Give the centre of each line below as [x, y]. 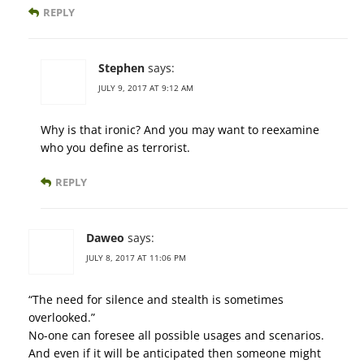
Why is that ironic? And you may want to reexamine [180, 130]
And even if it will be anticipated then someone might [175, 353]
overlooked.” [62, 318]
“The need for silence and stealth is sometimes [156, 300]
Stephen [121, 68]
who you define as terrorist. [115, 148]
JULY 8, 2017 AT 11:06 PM [136, 258]
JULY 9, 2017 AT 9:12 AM [146, 88]
